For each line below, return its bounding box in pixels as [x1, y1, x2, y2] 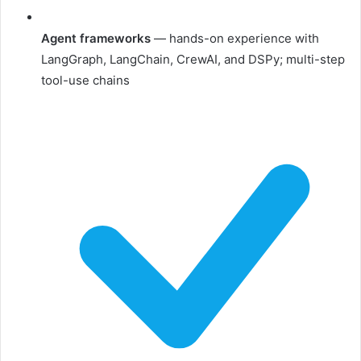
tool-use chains [41, 73, 130, 89]
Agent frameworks [41, 31, 151, 47]
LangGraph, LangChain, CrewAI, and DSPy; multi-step [41, 52, 345, 68]
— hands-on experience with [151, 31, 319, 47]
